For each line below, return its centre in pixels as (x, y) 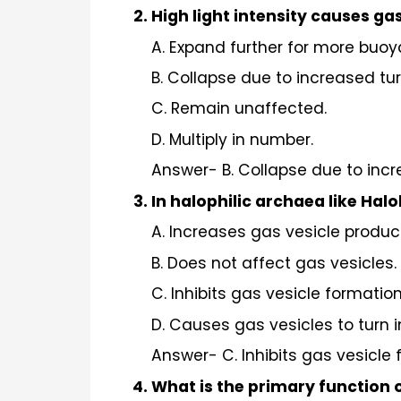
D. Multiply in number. (232, 139)
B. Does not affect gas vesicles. (274, 263)
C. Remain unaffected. (239, 109)
